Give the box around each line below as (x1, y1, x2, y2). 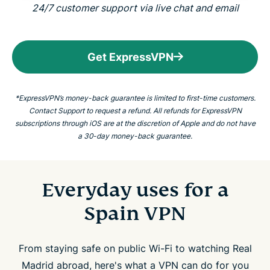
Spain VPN (84, 201, 186, 225)
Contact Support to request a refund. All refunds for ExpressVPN (28, 105, 242, 115)
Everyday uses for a (41, 177, 229, 202)
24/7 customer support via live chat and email (31, 1, 239, 14)
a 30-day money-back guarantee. (78, 131, 192, 140)
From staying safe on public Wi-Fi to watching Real (18, 242, 252, 254)
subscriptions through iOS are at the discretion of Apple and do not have (14, 118, 256, 128)
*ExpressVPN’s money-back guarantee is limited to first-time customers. (14, 93, 256, 102)
